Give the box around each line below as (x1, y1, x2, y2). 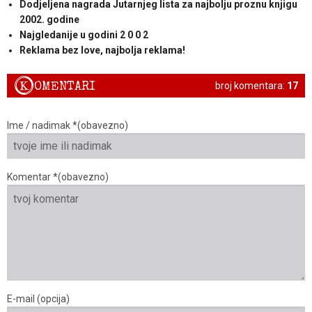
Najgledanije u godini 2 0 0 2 (19, 29, 148, 40)
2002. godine (19, 13, 79, 25)
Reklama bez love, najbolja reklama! (19, 44, 185, 56)
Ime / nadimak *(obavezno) (7, 120, 128, 132)
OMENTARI (34, 78, 95, 95)
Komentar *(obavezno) (7, 171, 109, 183)
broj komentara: (215, 79, 287, 91)
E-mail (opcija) (7, 293, 70, 305)
